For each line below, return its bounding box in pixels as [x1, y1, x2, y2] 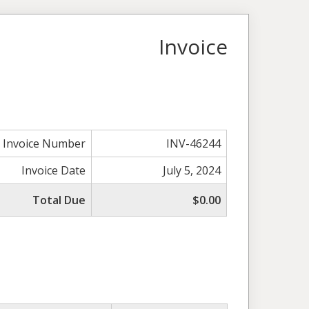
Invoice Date [21, 162, 86, 178]
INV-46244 [166, 135, 221, 151]
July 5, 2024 [163, 162, 221, 178]
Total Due [32, 192, 86, 208]
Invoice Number [3, 135, 86, 151]
